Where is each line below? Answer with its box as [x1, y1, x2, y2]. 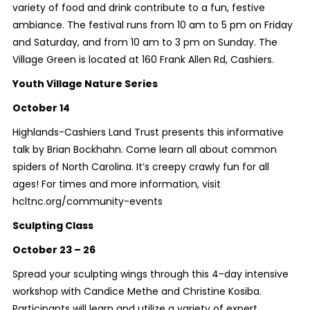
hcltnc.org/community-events [12, 194, 163, 208]
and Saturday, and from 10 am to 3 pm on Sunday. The [12, 35, 277, 49]
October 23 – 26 [12, 242, 95, 257]
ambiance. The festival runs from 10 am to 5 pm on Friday [12, 17, 293, 32]
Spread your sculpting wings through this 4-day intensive [12, 266, 289, 281]
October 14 [12, 100, 70, 115]
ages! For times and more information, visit [12, 176, 221, 191]
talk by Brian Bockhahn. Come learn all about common [12, 142, 277, 156]
